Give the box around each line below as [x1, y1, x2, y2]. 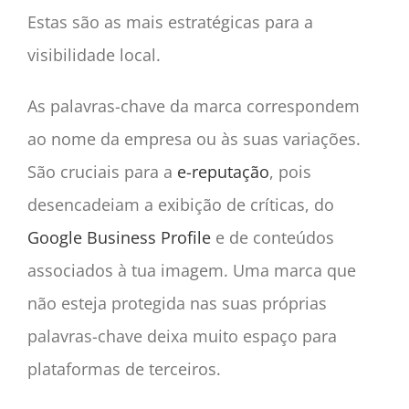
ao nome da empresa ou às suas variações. [26, 128, 361, 151]
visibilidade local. [26, 44, 161, 67]
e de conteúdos [210, 226, 334, 249]
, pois [268, 161, 311, 184]
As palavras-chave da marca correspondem [26, 95, 360, 118]
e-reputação [176, 161, 269, 184]
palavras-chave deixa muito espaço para [26, 325, 337, 348]
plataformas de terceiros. [26, 358, 221, 381]
